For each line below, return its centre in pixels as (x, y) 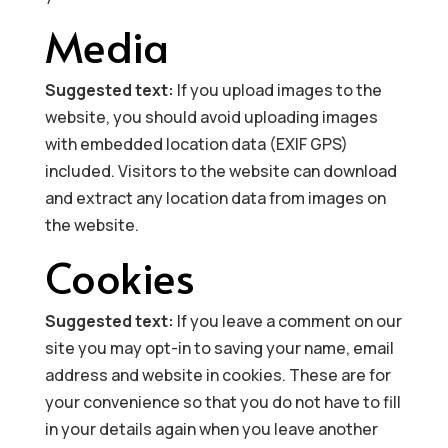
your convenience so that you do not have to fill (222, 402)
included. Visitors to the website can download (220, 171)
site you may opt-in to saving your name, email (219, 348)
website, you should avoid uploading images (211, 117)
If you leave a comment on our (289, 321)
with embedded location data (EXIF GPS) (196, 144)
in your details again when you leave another (211, 429)
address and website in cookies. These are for (217, 375)
